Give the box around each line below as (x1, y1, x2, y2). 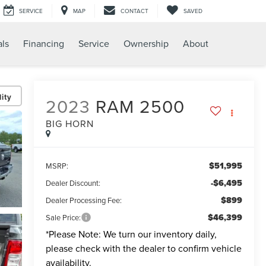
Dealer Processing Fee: (45, 195, 122, 206)
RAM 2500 (95, 94, 185, 119)
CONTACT (121, 7, 148, 15)
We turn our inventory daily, (100, 227, 217, 241)
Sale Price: (45, 212, 81, 223)
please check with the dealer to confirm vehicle (45, 242, 242, 255)
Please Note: (48, 227, 101, 241)
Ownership (123, 37, 169, 50)
